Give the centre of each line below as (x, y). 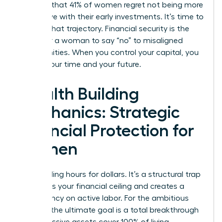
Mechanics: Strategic (99, 112)
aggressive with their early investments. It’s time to (111, 17)
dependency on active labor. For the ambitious (104, 198)
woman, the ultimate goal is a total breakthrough (109, 210)
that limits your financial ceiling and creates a (101, 186)
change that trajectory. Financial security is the (104, 28)
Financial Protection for (106, 131)
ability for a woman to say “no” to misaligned (101, 40)
